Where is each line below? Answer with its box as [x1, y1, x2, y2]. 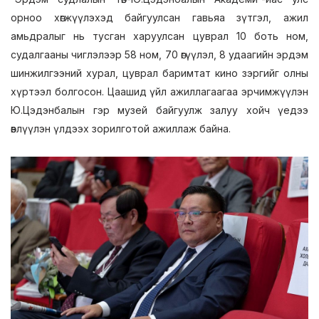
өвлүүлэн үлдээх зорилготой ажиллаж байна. [11, 122, 231, 135]
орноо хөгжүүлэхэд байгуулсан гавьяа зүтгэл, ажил [11, 11, 308, 23]
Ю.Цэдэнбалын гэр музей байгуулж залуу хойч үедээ [11, 104, 308, 116]
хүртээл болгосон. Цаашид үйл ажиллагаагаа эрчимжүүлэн [11, 85, 308, 98]
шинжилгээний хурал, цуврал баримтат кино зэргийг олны [11, 67, 308, 79]
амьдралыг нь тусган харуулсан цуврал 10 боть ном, [11, 30, 308, 42]
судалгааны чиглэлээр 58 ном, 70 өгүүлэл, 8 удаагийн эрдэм [11, 48, 308, 61]
